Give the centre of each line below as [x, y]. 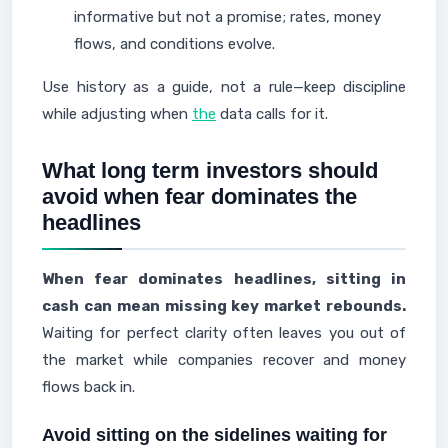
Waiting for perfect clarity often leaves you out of [224, 333]
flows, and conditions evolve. [174, 44]
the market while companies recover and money [224, 360]
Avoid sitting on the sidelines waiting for [214, 435]
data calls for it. [272, 114]
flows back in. [88, 387]
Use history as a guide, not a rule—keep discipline [224, 87]
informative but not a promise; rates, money [227, 17]
